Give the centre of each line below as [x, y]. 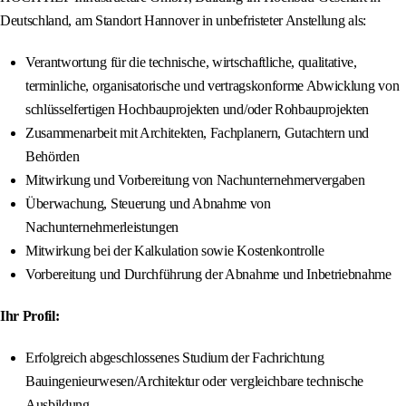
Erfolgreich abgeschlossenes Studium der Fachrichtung [175, 358]
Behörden [53, 157]
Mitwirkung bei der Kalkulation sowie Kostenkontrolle [175, 251]
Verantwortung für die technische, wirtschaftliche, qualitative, [191, 63]
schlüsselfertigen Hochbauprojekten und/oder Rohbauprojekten [198, 110]
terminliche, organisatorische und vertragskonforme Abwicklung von [213, 86]
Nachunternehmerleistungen [102, 227]
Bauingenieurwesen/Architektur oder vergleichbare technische [195, 382]
